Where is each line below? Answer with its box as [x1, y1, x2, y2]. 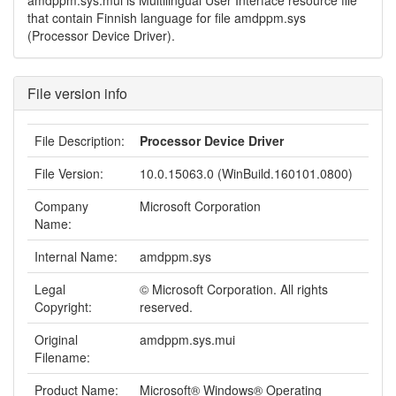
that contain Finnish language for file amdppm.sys [27, 9, 306, 27]
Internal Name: [34, 247, 118, 265]
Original [34, 331, 78, 348]
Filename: [34, 348, 90, 366]
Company [34, 197, 88, 215]
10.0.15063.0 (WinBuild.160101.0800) [140, 164, 353, 182]
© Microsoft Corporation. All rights [140, 280, 328, 298]
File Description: [34, 132, 125, 149]
